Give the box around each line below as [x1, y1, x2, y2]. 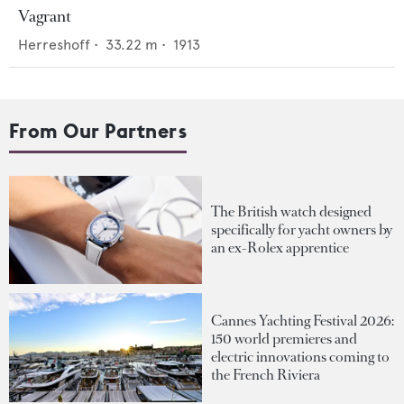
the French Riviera [211, 364, 320, 384]
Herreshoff [18, 36, 90, 54]
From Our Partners [9, 118, 188, 144]
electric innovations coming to [211, 346, 390, 366]
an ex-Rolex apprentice [211, 238, 349, 258]
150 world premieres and [211, 328, 357, 348]
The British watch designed [211, 202, 372, 222]
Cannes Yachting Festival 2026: [211, 310, 394, 330]
